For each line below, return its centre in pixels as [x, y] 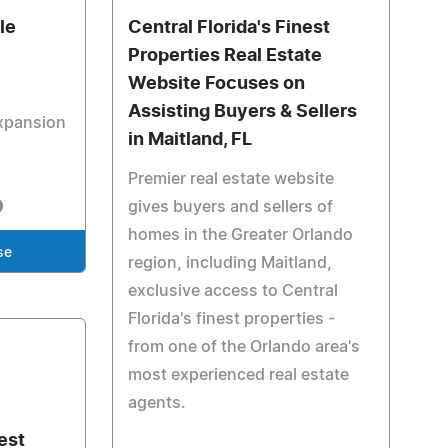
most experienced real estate [238, 375]
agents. [156, 403]
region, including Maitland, [229, 263]
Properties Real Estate [224, 56]
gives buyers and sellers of [230, 207]
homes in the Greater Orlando [240, 235]
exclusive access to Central [232, 291]
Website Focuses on [216, 84]
